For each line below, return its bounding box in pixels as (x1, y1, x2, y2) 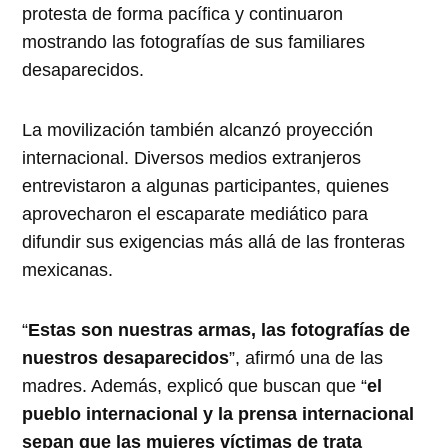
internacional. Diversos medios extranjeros (22, 148, 362, 169)
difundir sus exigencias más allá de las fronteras (22, 232, 406, 253)
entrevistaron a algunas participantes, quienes (22, 176, 390, 197)
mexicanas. (22, 260, 114, 281)
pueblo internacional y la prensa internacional (22, 404, 415, 425)
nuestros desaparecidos (22, 348, 230, 369)
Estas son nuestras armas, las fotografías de (28, 320, 411, 341)
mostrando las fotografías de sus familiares (22, 32, 366, 53)
